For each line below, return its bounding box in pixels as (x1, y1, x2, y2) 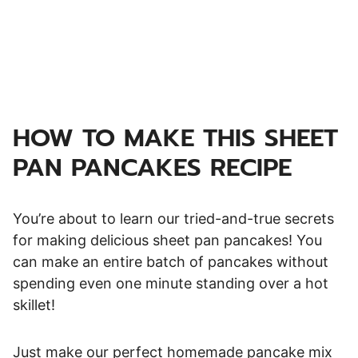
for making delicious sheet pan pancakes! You (13, 231, 322, 249)
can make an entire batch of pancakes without (13, 253, 328, 270)
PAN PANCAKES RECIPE (13, 148, 292, 186)
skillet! (13, 296, 59, 313)
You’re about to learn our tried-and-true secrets (13, 209, 334, 227)
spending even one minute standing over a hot (13, 274, 328, 292)
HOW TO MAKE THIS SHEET (13, 118, 338, 157)
